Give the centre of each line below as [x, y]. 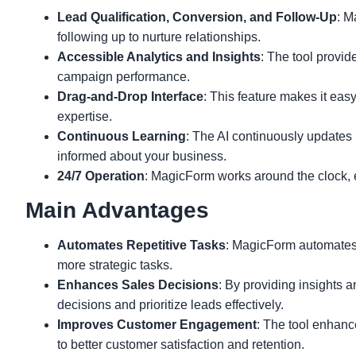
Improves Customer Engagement [157, 324]
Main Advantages [117, 210]
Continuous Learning [122, 136]
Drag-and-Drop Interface [130, 96]
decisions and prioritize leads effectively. [170, 304]
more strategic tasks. [115, 265]
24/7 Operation [101, 176]
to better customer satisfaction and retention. [181, 344]
